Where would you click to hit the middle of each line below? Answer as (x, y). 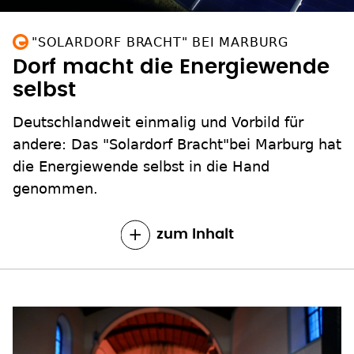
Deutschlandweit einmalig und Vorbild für (158, 122)
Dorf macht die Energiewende (171, 67)
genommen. (55, 188)
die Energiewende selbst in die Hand (141, 166)
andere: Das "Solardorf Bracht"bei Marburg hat (177, 144)
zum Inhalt (195, 234)
